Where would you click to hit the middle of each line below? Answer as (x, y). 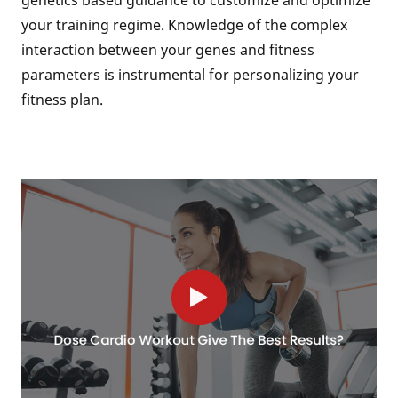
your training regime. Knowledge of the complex (184, 25)
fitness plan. (62, 99)
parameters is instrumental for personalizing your (190, 75)
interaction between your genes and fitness (168, 50)
